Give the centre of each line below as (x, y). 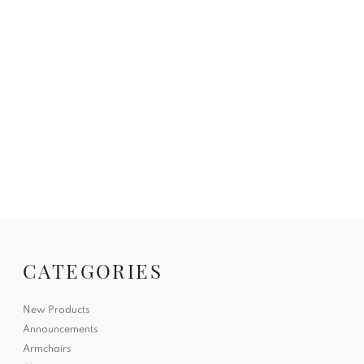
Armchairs (47, 349)
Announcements (60, 329)
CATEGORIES (93, 270)
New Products (56, 310)
